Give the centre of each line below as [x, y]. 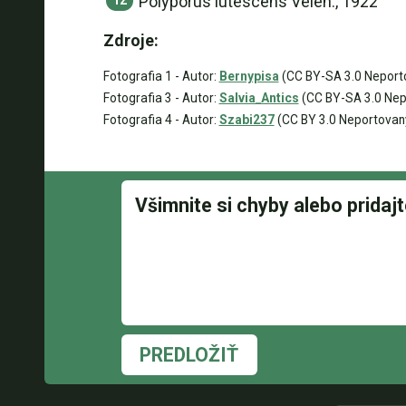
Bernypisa [249, 76]
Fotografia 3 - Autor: [161, 98]
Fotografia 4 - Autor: [161, 120]
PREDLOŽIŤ [189, 355]
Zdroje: [130, 40]
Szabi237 [246, 120]
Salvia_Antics [259, 98]
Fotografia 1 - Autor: [161, 76]
